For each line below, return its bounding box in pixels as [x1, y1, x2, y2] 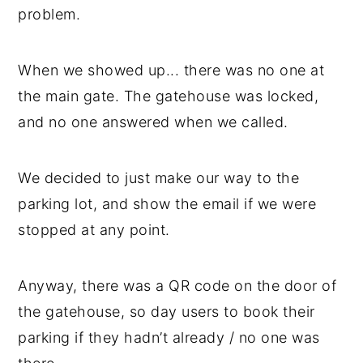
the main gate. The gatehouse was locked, [18, 87, 319, 105]
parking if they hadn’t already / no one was [18, 328, 320, 346]
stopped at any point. [18, 220, 170, 238]
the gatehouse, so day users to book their [18, 302, 315, 320]
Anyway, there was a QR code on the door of [18, 276, 337, 294]
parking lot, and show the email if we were [18, 194, 317, 212]
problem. [18, 5, 81, 23]
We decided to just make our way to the [18, 169, 300, 186]
